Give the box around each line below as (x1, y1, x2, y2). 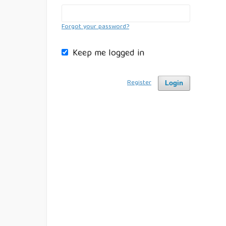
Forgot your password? (62, 21, 129, 33)
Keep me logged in (72, 46, 145, 62)
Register (127, 77, 151, 89)
